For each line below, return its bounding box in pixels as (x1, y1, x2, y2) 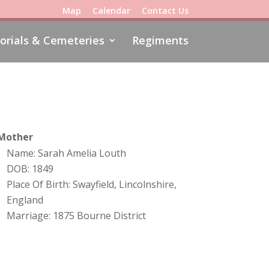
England (6, 193, 43, 207)
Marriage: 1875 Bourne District (6, 209, 146, 223)
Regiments (131, 33, 189, 47)
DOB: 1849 (6, 162, 53, 176)
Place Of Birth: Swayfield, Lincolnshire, (6, 178, 177, 192)
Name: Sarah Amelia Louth (6, 147, 126, 160)
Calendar (92, 4, 130, 16)
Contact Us (141, 4, 189, 16)
